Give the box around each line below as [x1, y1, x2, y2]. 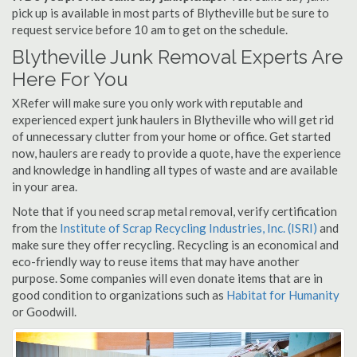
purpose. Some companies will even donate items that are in [12, 271, 323, 285]
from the [12, 221, 60, 235]
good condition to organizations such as [12, 288, 226, 302]
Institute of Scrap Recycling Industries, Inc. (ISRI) [60, 221, 317, 235]
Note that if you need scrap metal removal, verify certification [12, 204, 337, 218]
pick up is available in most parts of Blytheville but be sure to [12, 6, 329, 20]
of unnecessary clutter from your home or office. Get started [12, 129, 331, 143]
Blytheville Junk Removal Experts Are [12, 45, 343, 69]
